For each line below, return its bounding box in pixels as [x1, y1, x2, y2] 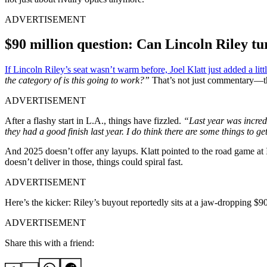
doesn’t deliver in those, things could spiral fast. [5, 156, 183, 167]
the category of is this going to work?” [5, 74, 150, 85]
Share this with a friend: [5, 237, 94, 248]
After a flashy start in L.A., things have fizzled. [5, 115, 184, 126]
